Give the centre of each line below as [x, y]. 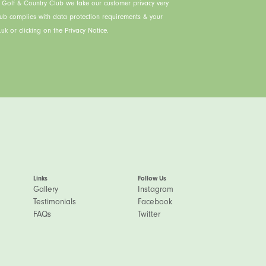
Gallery [45, 189]
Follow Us [152, 178]
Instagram [155, 189]
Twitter [149, 214]
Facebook [155, 202]
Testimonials [54, 202]
